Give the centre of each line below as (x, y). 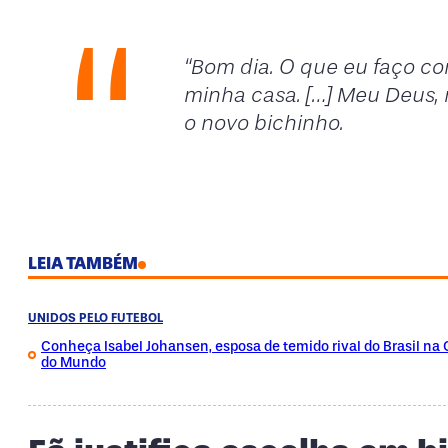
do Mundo (73, 363)
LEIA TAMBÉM (83, 263)
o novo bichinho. (262, 122)
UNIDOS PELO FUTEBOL (95, 318)
